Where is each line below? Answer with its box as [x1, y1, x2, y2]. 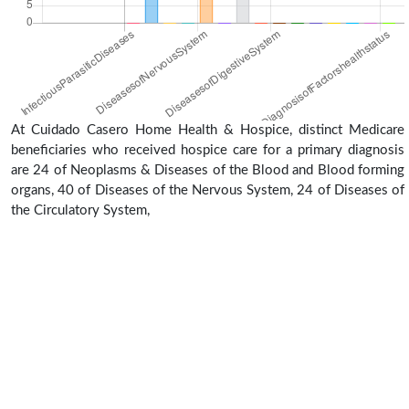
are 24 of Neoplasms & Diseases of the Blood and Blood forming [11, 163, 404, 177]
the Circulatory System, [11, 203, 150, 217]
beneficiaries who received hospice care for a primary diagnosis [11, 142, 404, 157]
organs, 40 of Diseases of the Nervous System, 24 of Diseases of [11, 183, 404, 197]
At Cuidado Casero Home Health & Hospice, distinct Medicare [11, 122, 404, 137]
